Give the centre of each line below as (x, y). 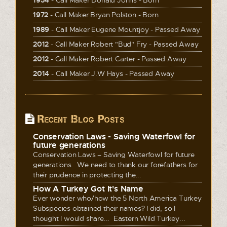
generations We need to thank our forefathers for (115, 165)
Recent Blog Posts (79, 119)
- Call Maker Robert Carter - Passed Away (118, 59)
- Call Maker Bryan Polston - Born (103, 15)
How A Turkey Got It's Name (88, 189)
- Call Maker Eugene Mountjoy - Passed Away (125, 29)
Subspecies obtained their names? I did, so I (104, 208)
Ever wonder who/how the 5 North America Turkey (117, 198)
